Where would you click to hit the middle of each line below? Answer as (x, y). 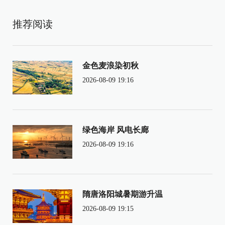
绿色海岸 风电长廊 (115, 130)
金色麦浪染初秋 (110, 65)
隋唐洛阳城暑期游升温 (122, 194)
